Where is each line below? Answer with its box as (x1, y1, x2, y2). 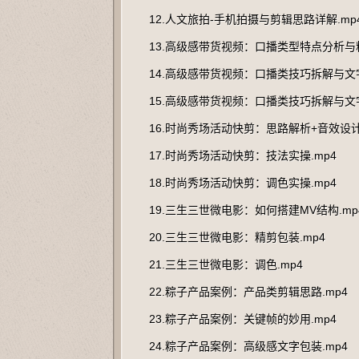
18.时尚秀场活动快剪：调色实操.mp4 (149, 176, 337, 189)
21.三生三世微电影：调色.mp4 (149, 258, 303, 271)
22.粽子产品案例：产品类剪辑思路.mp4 (149, 285, 348, 298)
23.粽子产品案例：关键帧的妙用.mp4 (149, 313, 337, 325)
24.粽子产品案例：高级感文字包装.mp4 (149, 340, 348, 353)
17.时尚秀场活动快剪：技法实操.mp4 (149, 149, 337, 162)
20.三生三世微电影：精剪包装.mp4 (149, 231, 325, 244)
